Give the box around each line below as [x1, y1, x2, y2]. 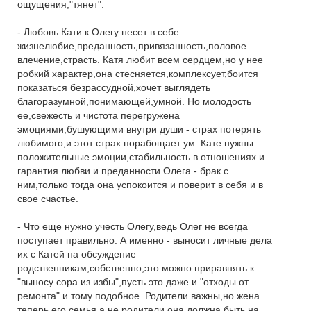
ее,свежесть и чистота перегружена [17, 110, 180, 121]
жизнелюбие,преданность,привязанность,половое [17, 40, 246, 51]
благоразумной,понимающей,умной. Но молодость [17, 96, 251, 107]
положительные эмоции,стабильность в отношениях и [17, 151, 264, 162]
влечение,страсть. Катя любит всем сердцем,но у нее [17, 54, 263, 65]
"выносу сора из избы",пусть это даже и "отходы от [17, 276, 249, 287]
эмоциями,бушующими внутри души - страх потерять [17, 124, 261, 135]
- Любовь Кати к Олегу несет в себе [17, 26, 179, 37]
